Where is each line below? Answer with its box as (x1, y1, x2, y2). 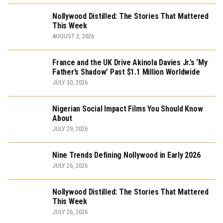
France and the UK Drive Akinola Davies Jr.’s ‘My (52, 58, 208, 68)
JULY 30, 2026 (52, 79, 88, 87)
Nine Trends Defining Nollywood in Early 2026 (52, 150, 201, 160)
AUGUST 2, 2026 (52, 32, 94, 40)
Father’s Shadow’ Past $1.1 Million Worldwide (52, 67, 200, 77)
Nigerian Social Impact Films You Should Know (52, 104, 203, 114)
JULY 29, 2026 (52, 125, 88, 133)
